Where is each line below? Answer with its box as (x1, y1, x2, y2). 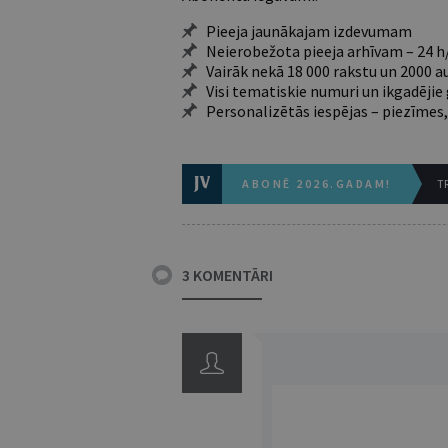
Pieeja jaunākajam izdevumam (206, 21, 412, 41)
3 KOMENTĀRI (182, 265, 273, 285)
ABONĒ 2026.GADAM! (242, 176, 392, 191)
